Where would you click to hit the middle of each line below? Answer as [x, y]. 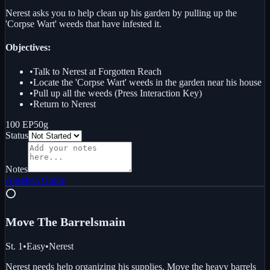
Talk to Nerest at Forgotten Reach [97, 71]
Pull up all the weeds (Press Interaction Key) [118, 93]
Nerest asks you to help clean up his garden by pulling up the [121, 13]
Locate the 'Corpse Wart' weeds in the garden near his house [147, 82]
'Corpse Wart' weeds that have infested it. [83, 24]
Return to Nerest [64, 104]
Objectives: [28, 48]
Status [17, 135]
